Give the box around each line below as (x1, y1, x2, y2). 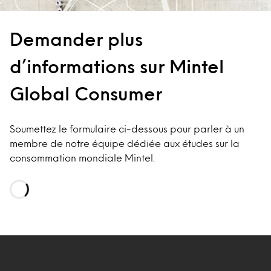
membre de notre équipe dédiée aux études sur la (10, 139, 240, 147)
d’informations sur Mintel (10, 58, 224, 73)
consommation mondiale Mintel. (10, 153, 155, 162)
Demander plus (10, 31, 143, 46)
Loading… (9, 201, 54, 209)
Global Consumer (10, 85, 162, 100)
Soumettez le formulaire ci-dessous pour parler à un (10, 124, 244, 132)
